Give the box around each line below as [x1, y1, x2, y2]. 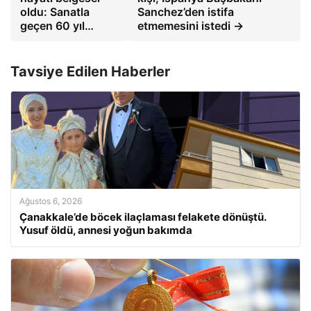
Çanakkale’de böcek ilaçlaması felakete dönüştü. [19, 210, 266, 224]
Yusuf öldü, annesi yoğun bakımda [19, 223, 192, 237]
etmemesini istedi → [137, 18, 244, 33]
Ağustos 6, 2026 [19, 195, 82, 206]
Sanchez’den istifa [137, 4, 234, 19]
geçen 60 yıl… [20, 18, 94, 33]
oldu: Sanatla [20, 4, 90, 19]
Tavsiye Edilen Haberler [10, 62, 170, 80]
